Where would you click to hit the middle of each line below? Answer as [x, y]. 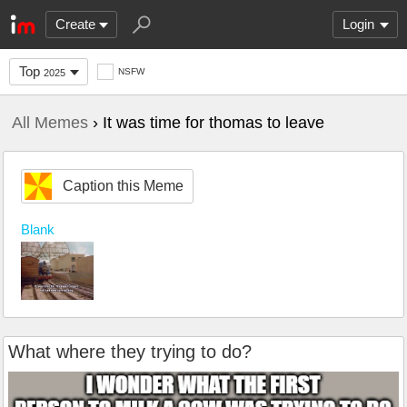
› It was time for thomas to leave [206, 123]
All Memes [50, 123]
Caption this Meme [123, 186]
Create [75, 24]
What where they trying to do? [130, 352]
